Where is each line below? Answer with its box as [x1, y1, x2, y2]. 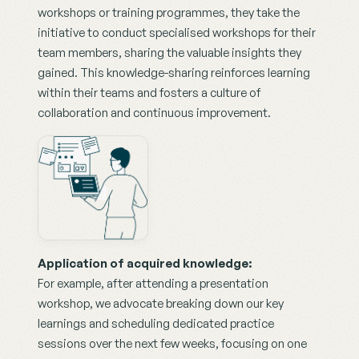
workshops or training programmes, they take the [38, 5, 300, 21]
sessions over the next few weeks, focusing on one [38, 336, 307, 352]
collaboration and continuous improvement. [38, 105, 271, 121]
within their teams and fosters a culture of [38, 85, 260, 101]
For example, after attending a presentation [38, 276, 268, 292]
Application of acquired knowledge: [38, 256, 252, 272]
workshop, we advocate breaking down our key [38, 296, 284, 312]
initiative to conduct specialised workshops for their [38, 25, 316, 41]
